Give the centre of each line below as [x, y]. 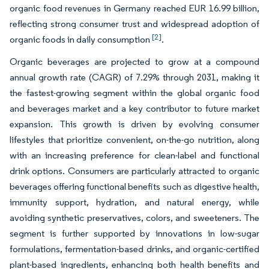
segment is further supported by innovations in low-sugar [134, 233]
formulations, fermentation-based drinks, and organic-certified [134, 249]
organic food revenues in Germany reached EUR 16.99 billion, [134, 8]
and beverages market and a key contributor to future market [134, 108]
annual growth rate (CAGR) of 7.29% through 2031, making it [134, 77]
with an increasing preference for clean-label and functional [134, 155]
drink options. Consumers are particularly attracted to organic [134, 171]
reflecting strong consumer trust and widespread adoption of [134, 24]
